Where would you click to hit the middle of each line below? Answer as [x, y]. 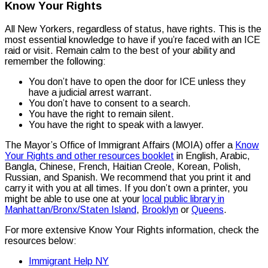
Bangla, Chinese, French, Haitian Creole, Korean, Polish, [123, 167]
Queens [208, 210]
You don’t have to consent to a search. [110, 103]
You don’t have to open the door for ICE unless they [137, 82]
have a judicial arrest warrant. [90, 93]
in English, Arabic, [212, 156]
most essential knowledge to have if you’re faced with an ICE [133, 40]
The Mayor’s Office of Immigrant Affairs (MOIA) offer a [120, 145]
